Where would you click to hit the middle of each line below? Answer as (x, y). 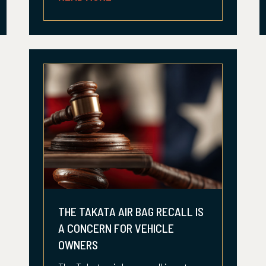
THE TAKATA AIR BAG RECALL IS (131, 211)
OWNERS (78, 245)
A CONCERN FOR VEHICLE (116, 228)
